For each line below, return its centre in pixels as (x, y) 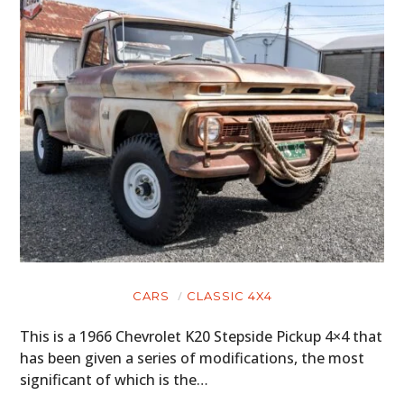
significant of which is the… (115, 379)
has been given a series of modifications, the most (193, 358)
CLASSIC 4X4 (229, 295)
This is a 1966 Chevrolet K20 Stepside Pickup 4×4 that (202, 336)
